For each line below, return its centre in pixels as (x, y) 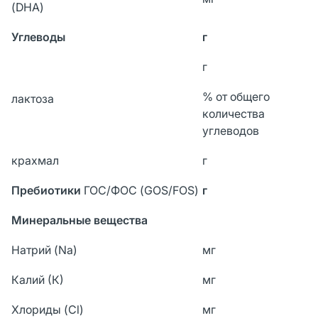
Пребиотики (48, 190)
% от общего (236, 96)
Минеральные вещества (79, 220)
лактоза (33, 98)
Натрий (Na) (44, 250)
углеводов (231, 130)
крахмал (35, 160)
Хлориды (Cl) (48, 309)
